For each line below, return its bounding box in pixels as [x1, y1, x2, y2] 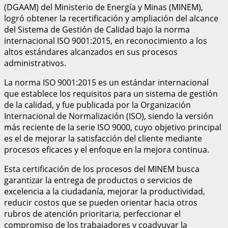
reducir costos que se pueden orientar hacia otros [4, 196, 197, 208]
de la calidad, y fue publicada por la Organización [4, 99, 191, 110]
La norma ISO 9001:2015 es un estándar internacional [4, 76, 209, 88]
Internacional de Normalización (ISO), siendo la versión [4, 110, 213, 122]
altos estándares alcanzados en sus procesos [4, 46, 178, 58]
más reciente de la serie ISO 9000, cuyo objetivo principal [4, 121, 221, 133]
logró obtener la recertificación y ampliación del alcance [4, 12, 218, 24]
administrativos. [4, 57, 66, 69]
